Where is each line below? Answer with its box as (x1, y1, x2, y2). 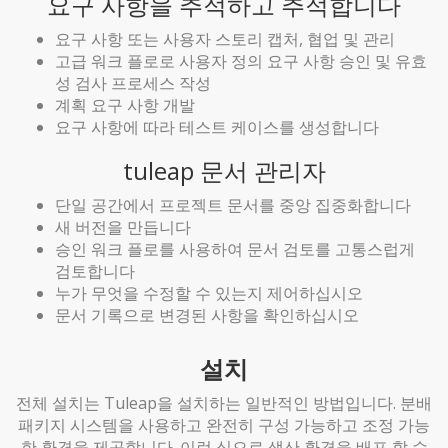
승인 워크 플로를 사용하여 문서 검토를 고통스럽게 (55, 237, 415, 260)
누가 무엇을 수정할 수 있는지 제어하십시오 (55, 281, 363, 304)
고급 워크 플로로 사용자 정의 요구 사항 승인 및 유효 (55, 49, 427, 72)
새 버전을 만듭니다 (55, 215, 191, 238)
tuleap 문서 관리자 (122, 153, 326, 187)
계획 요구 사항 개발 (55, 93, 195, 116)
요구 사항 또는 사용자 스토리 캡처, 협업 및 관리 (55, 27, 395, 50)
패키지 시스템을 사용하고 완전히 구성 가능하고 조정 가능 (18, 413, 430, 436)
